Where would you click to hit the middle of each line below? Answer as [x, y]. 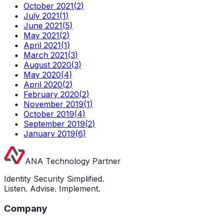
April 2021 [42, 45]
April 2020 [43, 85]
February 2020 [51, 95]
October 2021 [49, 6]
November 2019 [54, 104]
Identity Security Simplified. [54, 179]
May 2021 [41, 36]
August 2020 [47, 65]
